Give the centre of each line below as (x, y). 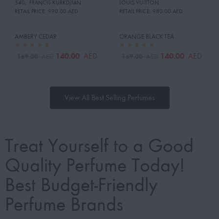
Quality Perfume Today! (95, 165)
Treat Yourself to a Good (99, 145)
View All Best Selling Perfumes (109, 98)
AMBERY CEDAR (36, 37)
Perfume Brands (64, 204)
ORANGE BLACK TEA (147, 37)
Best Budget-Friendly (81, 185)
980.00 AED (167, 11)
